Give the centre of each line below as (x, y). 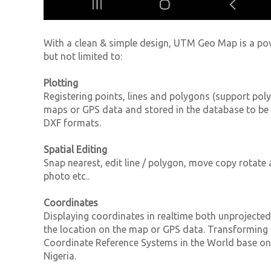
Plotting (61, 83)
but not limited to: (83, 56)
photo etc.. (67, 176)
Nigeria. (60, 256)
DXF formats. (72, 122)
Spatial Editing (75, 149)
